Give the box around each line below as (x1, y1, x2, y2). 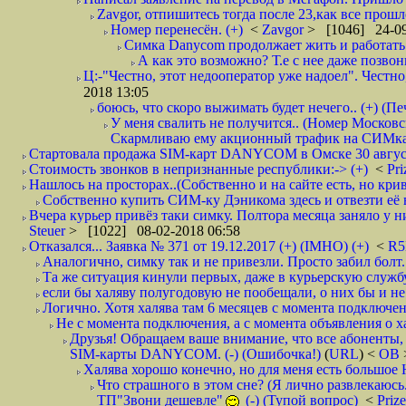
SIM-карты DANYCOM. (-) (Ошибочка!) (70, 346, 321, 362)
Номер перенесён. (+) (111, 22, 243, 37)
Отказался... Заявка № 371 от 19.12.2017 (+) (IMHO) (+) (29, 238, 369, 254)
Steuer (29, 223, 69, 238)
